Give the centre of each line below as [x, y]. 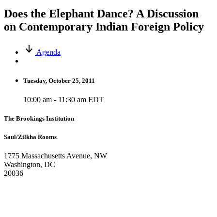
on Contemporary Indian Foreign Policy [104, 26]
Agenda [48, 52]
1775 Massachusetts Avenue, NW [55, 156]
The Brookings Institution [39, 119]
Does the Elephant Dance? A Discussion [101, 13]
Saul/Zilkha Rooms [30, 137]
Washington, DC [30, 165]
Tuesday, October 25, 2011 [59, 80]
